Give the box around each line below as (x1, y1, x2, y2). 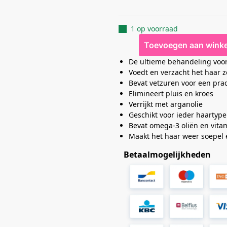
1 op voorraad (131, 24, 178, 34)
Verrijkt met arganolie (129, 99, 203, 109)
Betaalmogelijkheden (124, 149, 211, 161)
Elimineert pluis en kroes (129, 89, 213, 99)
